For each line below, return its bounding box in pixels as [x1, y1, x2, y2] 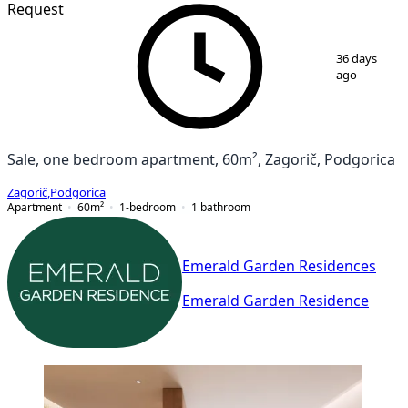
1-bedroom [119, 200, 176, 213]
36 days [336, 52, 378, 65]
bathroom [200, 200, 250, 213]
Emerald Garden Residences [182, 259, 376, 274]
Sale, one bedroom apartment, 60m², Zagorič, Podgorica [7, 151, 395, 167]
